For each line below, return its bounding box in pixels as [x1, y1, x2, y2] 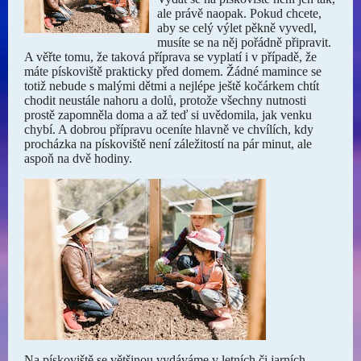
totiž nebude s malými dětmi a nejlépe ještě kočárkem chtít [24, 79, 319, 93]
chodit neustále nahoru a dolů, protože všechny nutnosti [24, 93, 306, 107]
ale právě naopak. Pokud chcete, [157, 6, 322, 20]
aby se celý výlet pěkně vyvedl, [157, 21, 317, 35]
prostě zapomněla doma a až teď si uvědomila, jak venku [24, 108, 312, 122]
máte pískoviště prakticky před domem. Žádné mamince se [24, 64, 322, 78]
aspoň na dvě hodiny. [24, 151, 132, 165]
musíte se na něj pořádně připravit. [157, 35, 332, 49]
